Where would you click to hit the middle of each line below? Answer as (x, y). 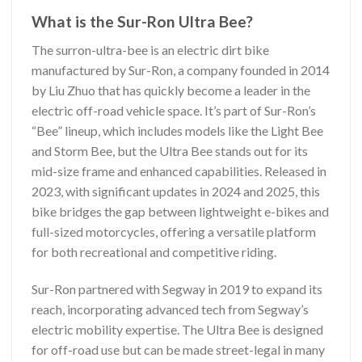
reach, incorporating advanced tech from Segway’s (170, 309)
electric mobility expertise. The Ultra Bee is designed (177, 329)
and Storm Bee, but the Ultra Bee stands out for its (170, 150)
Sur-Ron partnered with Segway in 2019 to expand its (177, 288)
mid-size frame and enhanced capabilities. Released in (179, 170)
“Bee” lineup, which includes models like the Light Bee (177, 130)
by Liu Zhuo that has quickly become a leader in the (171, 90)
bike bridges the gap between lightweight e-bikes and (180, 211)
